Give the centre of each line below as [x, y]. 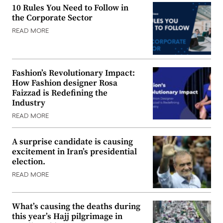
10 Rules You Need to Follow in [70, 8]
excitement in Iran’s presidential [74, 152]
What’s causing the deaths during [76, 207]
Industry [29, 103]
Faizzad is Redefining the [60, 93]
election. [29, 162]
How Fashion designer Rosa [65, 83]
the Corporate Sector [52, 18]
